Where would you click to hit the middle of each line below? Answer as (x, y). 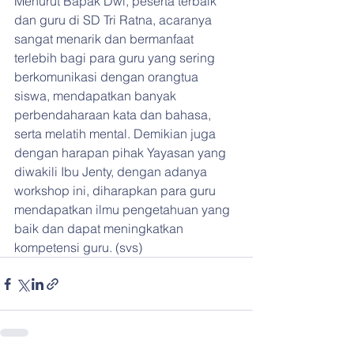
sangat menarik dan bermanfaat (105, 39)
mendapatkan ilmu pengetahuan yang (124, 210)
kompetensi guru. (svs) (78, 248)
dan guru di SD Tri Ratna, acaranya (115, 20)
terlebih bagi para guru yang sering (116, 58)
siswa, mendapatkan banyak (97, 96)
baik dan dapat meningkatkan (100, 229)
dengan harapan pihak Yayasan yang (122, 153)
